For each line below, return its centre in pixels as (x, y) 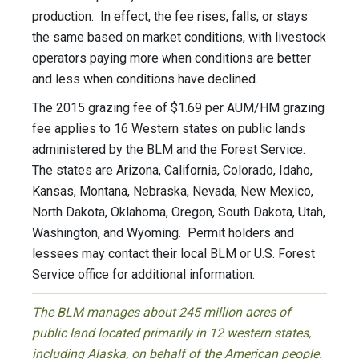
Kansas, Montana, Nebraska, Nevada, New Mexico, (173, 192)
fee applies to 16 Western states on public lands (169, 129)
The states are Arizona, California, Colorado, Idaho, (172, 171)
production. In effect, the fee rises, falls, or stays (170, 17)
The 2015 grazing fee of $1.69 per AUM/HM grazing (178, 108)
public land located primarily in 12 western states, (171, 333)
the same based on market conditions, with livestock (179, 38)
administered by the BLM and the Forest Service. (170, 150)
